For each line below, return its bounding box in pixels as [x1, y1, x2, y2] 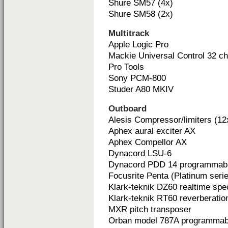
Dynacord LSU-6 [108, 149, 172, 158]
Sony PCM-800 [108, 73, 166, 83]
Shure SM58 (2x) [108, 9, 173, 19]
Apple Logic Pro [108, 40, 168, 49]
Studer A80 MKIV [108, 84, 174, 94]
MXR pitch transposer [108, 205, 191, 214]
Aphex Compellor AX [108, 137, 187, 147]
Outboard [108, 104, 147, 113]
